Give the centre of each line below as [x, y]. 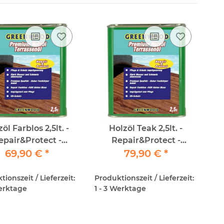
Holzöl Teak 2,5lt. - [146, 128]
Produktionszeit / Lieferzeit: [144, 178]
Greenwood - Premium [146, 152]
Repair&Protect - [146, 140]
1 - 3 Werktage [120, 189]
